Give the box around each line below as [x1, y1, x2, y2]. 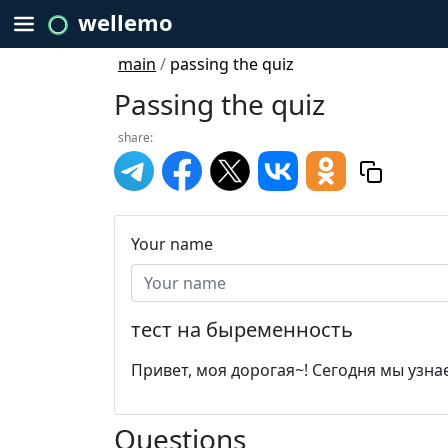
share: [118, 129, 153, 146]
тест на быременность [131, 316, 353, 343]
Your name [131, 233, 213, 255]
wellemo [78, 7, 173, 37]
